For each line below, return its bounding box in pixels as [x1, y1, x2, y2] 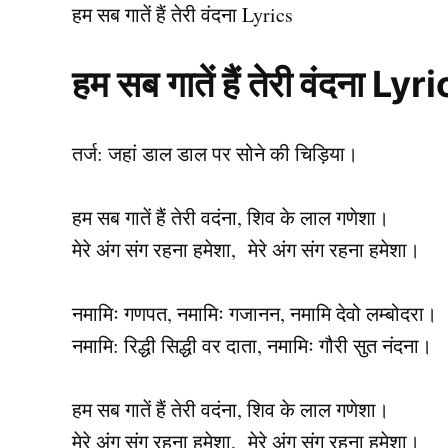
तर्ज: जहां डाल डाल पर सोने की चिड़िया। [72, 140, 358, 168]
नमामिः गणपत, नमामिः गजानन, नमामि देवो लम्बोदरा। [72, 300, 437, 328]
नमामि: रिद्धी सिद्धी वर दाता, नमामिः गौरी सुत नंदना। [72, 332, 432, 360]
